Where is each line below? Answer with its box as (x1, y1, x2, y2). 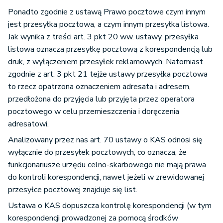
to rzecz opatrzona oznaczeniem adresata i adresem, (8, 81, 191, 93)
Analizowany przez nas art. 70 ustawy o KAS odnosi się (8, 134, 203, 146)
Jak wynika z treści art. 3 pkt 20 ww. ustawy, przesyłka (8, 31, 199, 43)
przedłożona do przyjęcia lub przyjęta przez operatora (8, 94, 195, 105)
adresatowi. (8, 118, 49, 130)
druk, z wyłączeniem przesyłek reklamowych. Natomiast (8, 56, 203, 68)
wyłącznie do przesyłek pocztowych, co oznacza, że (8, 147, 187, 158)
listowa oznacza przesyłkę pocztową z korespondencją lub (8, 44, 213, 55)
